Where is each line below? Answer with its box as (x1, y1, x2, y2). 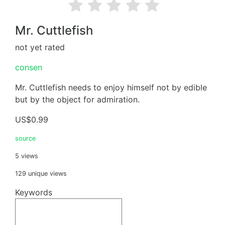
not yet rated (15, 42, 65, 52)
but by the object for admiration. (15, 94, 140, 104)
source (15, 135, 36, 142)
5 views (15, 152, 38, 160)
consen (15, 62, 42, 72)
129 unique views (15, 170, 67, 177)
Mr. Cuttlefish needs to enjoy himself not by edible (15, 82, 207, 92)
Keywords (15, 187, 52, 197)
